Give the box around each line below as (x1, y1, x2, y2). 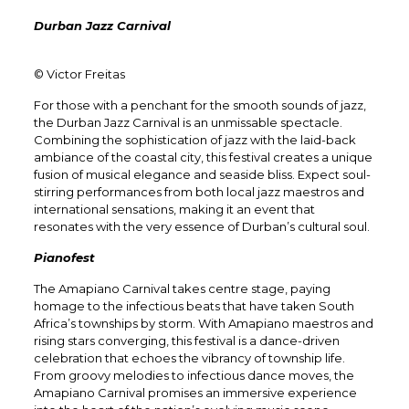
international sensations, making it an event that (33, 202, 315, 216)
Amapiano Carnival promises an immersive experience (33, 385, 357, 400)
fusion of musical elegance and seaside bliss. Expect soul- (33, 167, 371, 182)
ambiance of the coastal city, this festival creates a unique (33, 150, 372, 164)
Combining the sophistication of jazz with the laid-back (33, 132, 356, 147)
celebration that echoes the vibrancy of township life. (33, 351, 345, 365)
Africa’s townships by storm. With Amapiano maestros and (33, 316, 373, 330)
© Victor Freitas (33, 67, 125, 81)
